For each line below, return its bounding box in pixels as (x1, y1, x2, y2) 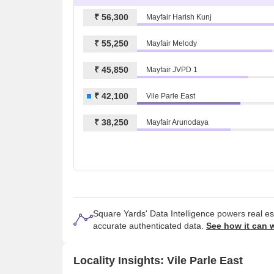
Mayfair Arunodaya (146, 118, 209, 127)
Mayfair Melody (146, 39, 197, 48)
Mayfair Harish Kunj (146, 13, 212, 22)
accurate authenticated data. (93, 221, 206, 231)
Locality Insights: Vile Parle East (73, 254, 243, 267)
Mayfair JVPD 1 (146, 65, 198, 75)
